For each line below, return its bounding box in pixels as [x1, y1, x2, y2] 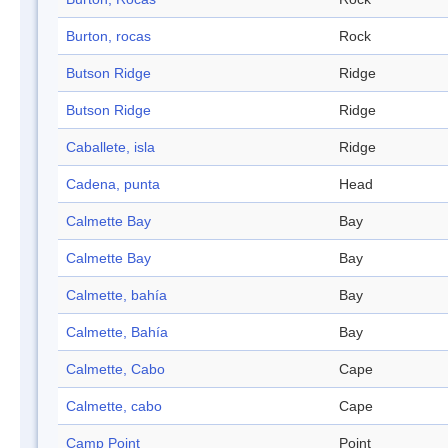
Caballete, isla [66, 139, 155, 156]
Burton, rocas [66, 28, 151, 45]
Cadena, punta [66, 176, 160, 193]
